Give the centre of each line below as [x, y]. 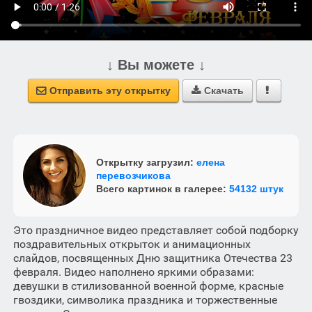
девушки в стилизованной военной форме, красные [148, 286]
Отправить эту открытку [110, 91]
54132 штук [256, 188]
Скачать [224, 91]
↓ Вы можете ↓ [156, 65]
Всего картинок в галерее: [162, 188]
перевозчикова [133, 175]
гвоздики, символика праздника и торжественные [145, 300]
